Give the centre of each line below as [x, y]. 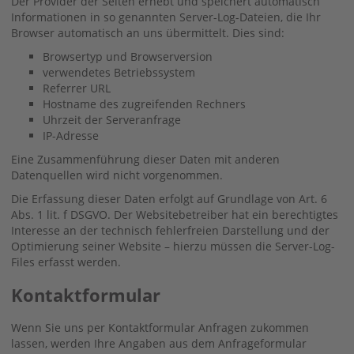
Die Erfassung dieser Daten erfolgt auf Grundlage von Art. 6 [169, 198]
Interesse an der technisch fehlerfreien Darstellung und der [170, 230]
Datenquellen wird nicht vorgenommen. [117, 175]
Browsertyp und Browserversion [128, 56]
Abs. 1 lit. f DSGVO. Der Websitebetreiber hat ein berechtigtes [175, 214]
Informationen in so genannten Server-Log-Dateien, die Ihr [166, 17]
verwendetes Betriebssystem [119, 72]
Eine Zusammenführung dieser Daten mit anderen [145, 159]
